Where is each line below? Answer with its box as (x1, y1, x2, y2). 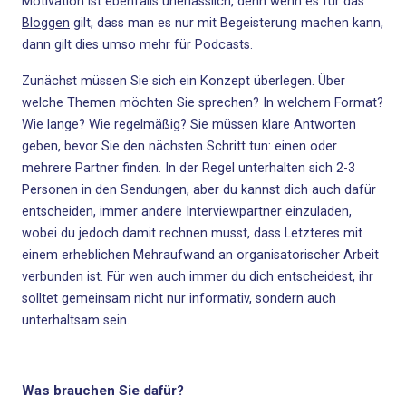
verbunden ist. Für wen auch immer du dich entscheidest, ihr (22, 269, 373, 285)
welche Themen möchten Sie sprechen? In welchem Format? (22, 95, 383, 111)
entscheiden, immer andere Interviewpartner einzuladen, (22, 204, 352, 219)
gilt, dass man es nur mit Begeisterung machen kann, (70, 15, 383, 31)
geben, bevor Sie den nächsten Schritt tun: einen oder (22, 139, 337, 154)
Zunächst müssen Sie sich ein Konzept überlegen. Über (22, 73, 345, 89)
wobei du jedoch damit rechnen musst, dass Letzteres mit (22, 226, 362, 241)
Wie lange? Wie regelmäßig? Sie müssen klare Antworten (22, 117, 356, 132)
